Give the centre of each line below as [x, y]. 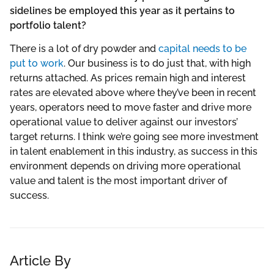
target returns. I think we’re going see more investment [134, 137]
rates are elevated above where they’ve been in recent [133, 93]
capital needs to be [202, 49]
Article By [40, 261]
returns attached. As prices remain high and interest [128, 78]
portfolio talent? [48, 25]
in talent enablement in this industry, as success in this [134, 151]
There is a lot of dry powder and [84, 49]
